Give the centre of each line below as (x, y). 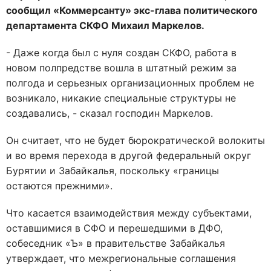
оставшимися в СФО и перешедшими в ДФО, (114, 228)
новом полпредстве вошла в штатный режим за (121, 68)
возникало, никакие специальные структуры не (121, 98)
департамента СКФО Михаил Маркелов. (105, 25)
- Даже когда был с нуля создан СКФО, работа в (121, 53)
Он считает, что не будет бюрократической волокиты (135, 140)
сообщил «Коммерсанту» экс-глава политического (132, 10)
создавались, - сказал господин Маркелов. (109, 113)
